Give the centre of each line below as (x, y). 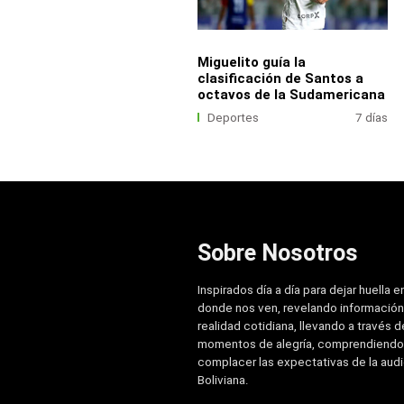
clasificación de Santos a (280, 79)
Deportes (234, 117)
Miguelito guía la (251, 63)
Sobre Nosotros (277, 252)
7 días (372, 117)
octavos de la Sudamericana (291, 95)
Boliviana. (223, 381)
